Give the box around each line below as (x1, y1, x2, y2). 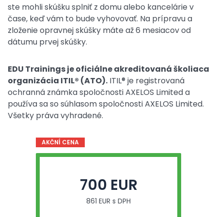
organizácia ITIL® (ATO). (8, 75, 108, 86)
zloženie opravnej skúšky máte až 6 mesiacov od (8, 25, 191, 36)
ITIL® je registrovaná (108, 75, 185, 86)
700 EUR (79, 175, 138, 195)
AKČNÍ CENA (42, 138, 79, 146)
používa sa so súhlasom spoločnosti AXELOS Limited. (8, 98, 204, 109)
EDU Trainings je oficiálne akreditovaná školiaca (8, 63, 209, 75)
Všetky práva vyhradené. (8, 110, 103, 121)
